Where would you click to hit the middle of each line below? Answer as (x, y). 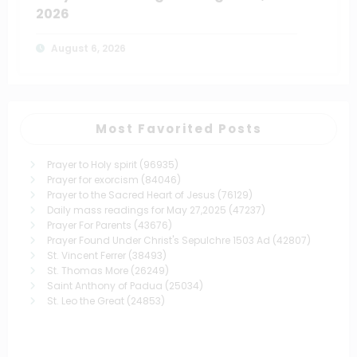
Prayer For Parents (89, 226)
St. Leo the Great (86, 301)
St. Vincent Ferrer (86, 256)
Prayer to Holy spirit (92, 165)
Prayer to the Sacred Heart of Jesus (131, 195)
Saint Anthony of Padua (105, 286)
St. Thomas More (88, 271)
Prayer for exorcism (93, 180)
